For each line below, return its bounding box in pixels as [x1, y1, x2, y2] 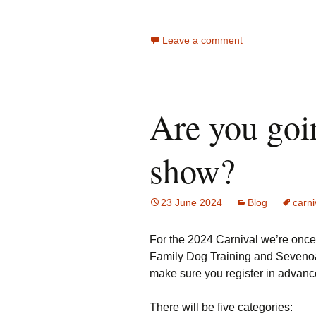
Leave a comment [162, 35, 243, 46]
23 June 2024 [161, 197, 222, 208]
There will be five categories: [150, 301, 293, 313]
